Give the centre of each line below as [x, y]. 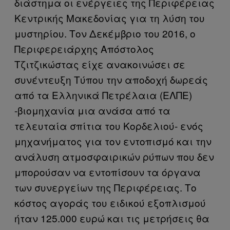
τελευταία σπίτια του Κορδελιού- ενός [109, 126]
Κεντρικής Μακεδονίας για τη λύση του [110, 18]
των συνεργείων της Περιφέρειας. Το [106, 187]
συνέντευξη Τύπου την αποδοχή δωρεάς [111, 80]
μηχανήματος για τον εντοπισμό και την [113, 141]
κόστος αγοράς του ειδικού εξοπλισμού [110, 203]
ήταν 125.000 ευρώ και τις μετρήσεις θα [112, 218]
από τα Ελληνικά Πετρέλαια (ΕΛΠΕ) [103, 95]
